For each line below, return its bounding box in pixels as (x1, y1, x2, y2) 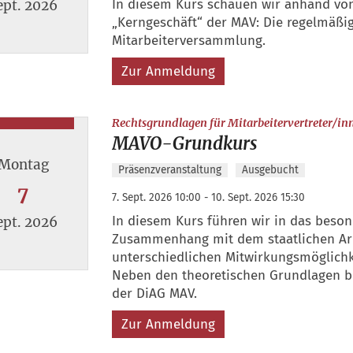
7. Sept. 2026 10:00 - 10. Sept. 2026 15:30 (111, 190, 305, 204)
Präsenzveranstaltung (117, 162, 221, 176)
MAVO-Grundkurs (111, 132, 257, 154)
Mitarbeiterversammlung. (111, 32, 266, 50)
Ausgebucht (241, 162, 299, 176)
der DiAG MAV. (111, 284, 197, 302)
